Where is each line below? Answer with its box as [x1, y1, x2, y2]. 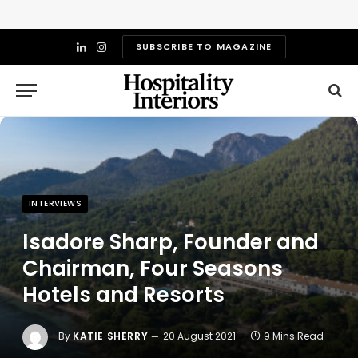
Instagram [100, 46, 158, 62]
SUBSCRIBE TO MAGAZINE [136, 40, 272, 53]
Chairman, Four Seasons [22, 254, 283, 283]
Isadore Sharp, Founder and [22, 228, 319, 257]
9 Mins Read [264, 329, 324, 344]
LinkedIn [80, 46, 125, 62]
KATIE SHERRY [73, 329, 149, 344]
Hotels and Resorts [22, 280, 225, 309]
